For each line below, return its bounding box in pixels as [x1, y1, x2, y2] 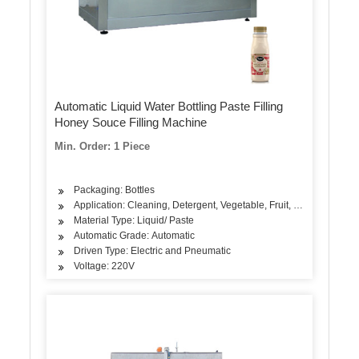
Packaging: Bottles [74, 184, 155, 196]
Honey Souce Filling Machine [54, 115, 208, 129]
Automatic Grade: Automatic [74, 229, 196, 241]
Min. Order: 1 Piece [54, 139, 151, 152]
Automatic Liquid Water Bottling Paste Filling [54, 99, 284, 113]
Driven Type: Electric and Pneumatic [74, 244, 232, 256]
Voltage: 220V [74, 260, 135, 272]
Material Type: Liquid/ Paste [74, 214, 195, 226]
